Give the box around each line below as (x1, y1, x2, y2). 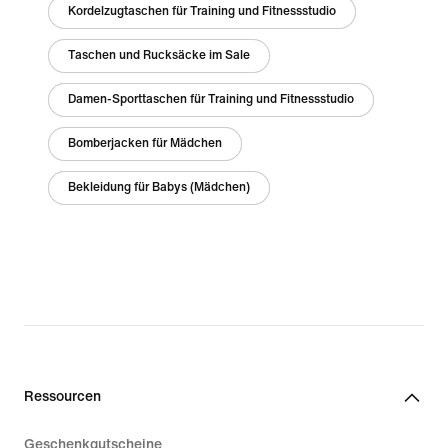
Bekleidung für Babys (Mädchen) (68, 181, 250, 194)
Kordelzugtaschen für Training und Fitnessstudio (68, 5, 336, 18)
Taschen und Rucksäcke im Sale (68, 49, 250, 62)
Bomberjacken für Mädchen (68, 137, 222, 150)
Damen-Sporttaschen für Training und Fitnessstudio (68, 93, 354, 106)
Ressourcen (24, 389, 101, 404)
